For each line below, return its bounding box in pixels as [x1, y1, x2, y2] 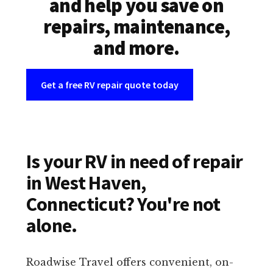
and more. [93, 36, 180, 61]
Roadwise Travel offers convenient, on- [26, 256, 233, 269]
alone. [26, 213, 77, 238]
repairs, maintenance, [43, 15, 230, 40]
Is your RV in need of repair [26, 149, 243, 174]
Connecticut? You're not [26, 192, 221, 217]
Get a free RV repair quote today [40, 79, 179, 91]
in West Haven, [26, 171, 146, 196]
